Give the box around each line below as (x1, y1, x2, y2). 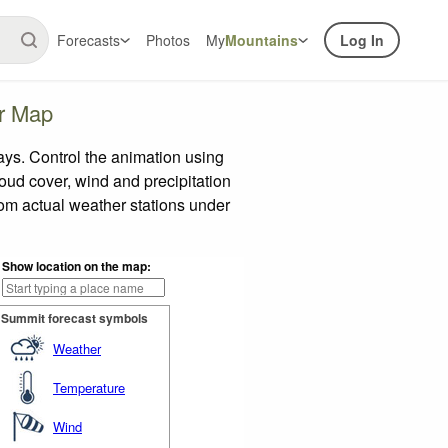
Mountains (225, 30, 298, 50)
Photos (146, 30, 190, 50)
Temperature (53, 377, 125, 397)
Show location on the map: (2, 256, 151, 275)
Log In (340, 30, 384, 50)
